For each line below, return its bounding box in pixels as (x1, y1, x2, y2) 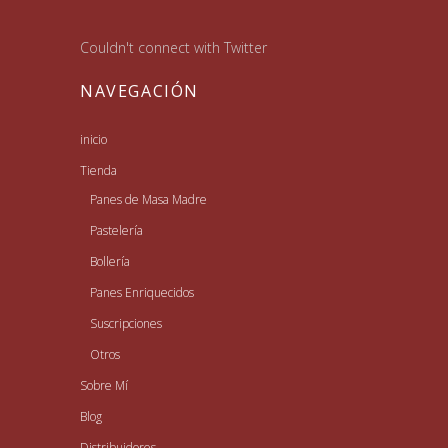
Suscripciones (90, 314, 162, 332)
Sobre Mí (80, 376, 128, 394)
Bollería (90, 252, 130, 270)
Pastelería (90, 221, 143, 239)
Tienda (80, 161, 117, 179)
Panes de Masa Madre (90, 190, 207, 208)
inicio (80, 130, 107, 148)
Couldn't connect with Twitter (80, 37, 267, 57)
